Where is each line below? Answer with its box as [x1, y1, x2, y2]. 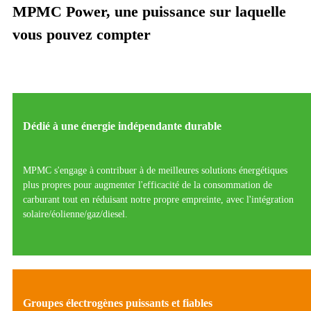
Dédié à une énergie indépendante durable [23, 120, 221, 133]
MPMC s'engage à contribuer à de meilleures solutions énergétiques [23, 165, 287, 176]
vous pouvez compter [12, 25, 151, 43]
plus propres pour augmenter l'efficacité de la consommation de [23, 180, 272, 191]
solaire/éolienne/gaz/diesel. [23, 209, 128, 220]
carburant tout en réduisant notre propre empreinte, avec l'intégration [23, 194, 294, 205]
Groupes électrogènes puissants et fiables [23, 296, 212, 309]
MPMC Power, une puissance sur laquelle [12, 2, 286, 20]
